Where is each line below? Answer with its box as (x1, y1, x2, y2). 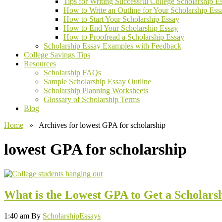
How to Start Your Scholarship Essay (63, 15, 179, 23)
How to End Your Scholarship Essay (63, 24, 178, 32)
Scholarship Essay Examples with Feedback (44, 42, 181, 50)
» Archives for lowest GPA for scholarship (23, 121, 166, 129)
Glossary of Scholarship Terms (44, 95, 140, 104)
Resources (24, 59, 56, 68)
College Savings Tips (24, 51, 90, 59)
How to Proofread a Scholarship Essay (63, 33, 184, 41)
